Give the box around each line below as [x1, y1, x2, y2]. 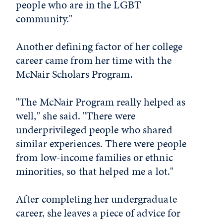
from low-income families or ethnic [16, 149, 173, 165]
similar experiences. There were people [16, 135, 187, 151]
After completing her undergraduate [16, 191, 177, 207]
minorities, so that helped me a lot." [16, 163, 174, 179]
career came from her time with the [16, 52, 171, 68]
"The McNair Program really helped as [16, 94, 186, 110]
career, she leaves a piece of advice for [16, 205, 181, 221]
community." [16, 10, 73, 26]
